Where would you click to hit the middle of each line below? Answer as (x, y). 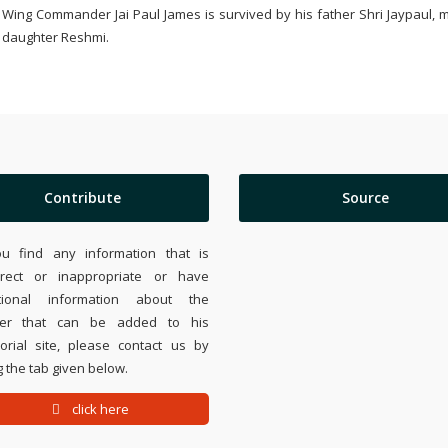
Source (365, 197)
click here (99, 409)
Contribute (83, 197)
